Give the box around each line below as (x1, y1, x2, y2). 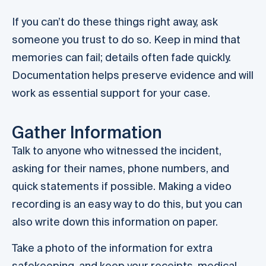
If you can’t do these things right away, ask (12, 15, 218, 28)
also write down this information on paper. (12, 215, 218, 228)
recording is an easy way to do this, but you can (12, 197, 242, 210)
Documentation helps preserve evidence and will (12, 69, 254, 82)
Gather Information (12, 122, 162, 141)
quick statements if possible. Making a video (12, 179, 232, 192)
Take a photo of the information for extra (12, 241, 213, 254)
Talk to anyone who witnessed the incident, (12, 144, 221, 157)
